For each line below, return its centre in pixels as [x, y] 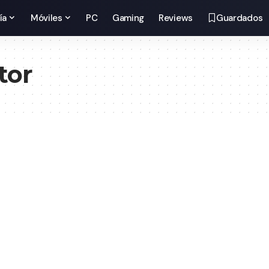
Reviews [176, 18]
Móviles [46, 18]
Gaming [128, 18]
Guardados [239, 18]
